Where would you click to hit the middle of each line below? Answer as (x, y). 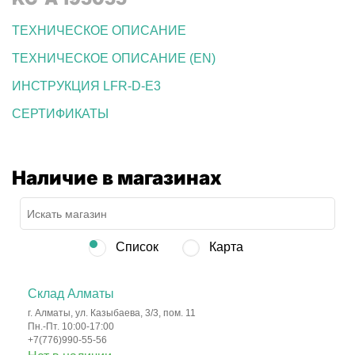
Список (135, 247)
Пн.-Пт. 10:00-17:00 (71, 327)
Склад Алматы (71, 294)
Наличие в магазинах (117, 178)
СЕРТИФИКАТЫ (60, 114)
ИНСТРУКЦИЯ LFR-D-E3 (86, 86)
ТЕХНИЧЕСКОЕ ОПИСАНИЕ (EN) (114, 59)
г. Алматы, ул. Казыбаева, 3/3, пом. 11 (112, 313)
